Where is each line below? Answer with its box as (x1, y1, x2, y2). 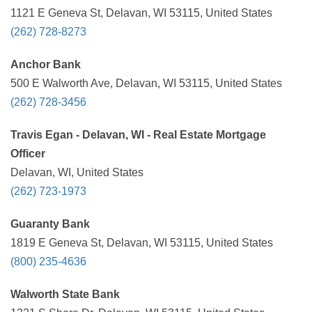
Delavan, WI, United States (10, 166, 143, 178)
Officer (10, 148, 45, 159)
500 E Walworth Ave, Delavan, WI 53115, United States (10, 77, 282, 89)
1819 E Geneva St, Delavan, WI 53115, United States (10, 237, 273, 249)
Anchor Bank (10, 58, 81, 70)
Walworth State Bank (10, 288, 120, 300)
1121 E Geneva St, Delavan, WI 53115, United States (10, 7, 272, 19)
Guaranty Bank (10, 218, 90, 230)
